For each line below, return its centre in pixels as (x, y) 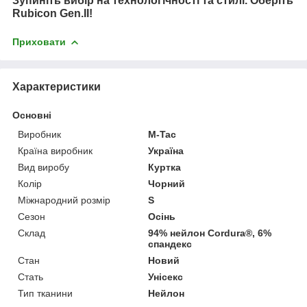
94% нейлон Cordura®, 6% (210, 233)
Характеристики (57, 86)
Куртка (165, 167)
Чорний (167, 183)
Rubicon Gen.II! (52, 13)
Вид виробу (44, 167)
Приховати (39, 41)
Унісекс (166, 277)
